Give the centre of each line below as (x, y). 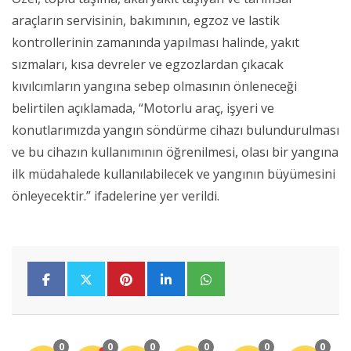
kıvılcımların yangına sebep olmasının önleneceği (154, 87)
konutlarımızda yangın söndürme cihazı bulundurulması (175, 130)
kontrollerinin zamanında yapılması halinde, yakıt (156, 43)
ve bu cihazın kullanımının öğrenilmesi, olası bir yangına (175, 152)
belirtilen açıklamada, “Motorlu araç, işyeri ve (143, 109)
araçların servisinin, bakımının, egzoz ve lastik (146, 21)
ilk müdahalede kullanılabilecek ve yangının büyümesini (174, 174)
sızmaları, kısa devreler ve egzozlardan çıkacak (148, 65)
